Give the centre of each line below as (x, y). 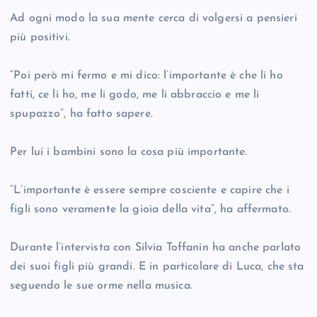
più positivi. (40, 38)
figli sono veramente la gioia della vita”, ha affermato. (150, 210)
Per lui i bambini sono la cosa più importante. (129, 152)
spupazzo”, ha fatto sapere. (81, 114)
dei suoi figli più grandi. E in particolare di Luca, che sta (157, 267)
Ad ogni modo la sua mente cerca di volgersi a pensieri (154, 19)
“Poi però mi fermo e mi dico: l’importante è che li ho (146, 76)
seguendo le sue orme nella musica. (101, 286)
